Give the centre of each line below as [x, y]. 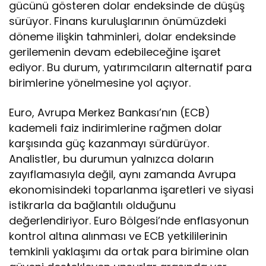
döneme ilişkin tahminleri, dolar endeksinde [123, 36]
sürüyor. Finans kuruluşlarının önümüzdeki [118, 21]
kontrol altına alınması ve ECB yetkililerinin [118, 236]
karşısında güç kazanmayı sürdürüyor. [109, 143]
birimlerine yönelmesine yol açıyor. [100, 83]
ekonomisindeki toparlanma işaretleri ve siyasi [132, 189]
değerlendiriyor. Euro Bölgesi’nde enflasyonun [129, 220]
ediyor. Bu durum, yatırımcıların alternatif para [131, 67]
